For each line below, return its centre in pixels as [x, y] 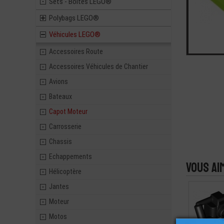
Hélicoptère [65, 171]
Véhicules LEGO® [75, 34]
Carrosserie [65, 126]
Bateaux [60, 96]
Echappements [70, 156]
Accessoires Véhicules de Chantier [98, 66]
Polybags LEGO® [74, 18]
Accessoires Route [76, 51]
